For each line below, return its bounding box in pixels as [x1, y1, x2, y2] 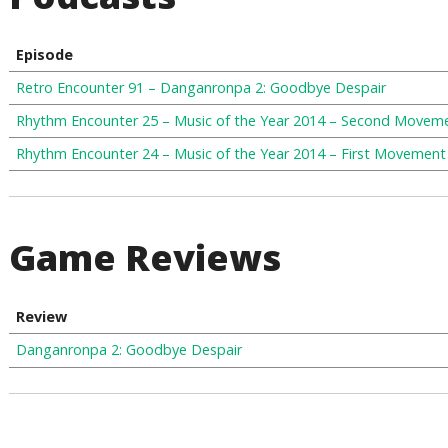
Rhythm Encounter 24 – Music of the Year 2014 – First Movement [15, 144, 446, 163]
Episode [15, 45, 73, 64]
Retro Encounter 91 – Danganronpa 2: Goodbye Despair [15, 78, 386, 97]
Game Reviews [9, 233, 282, 282]
